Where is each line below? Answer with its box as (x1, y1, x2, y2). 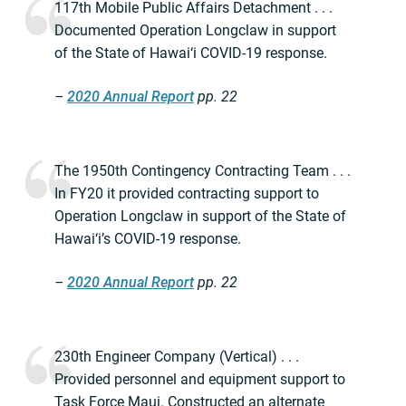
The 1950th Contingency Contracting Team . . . (54, 162, 351, 180)
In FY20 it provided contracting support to (54, 185, 319, 203)
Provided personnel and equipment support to (54, 371, 345, 389)
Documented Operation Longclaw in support (54, 22, 336, 40)
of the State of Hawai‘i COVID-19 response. (54, 44, 327, 63)
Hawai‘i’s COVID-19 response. (54, 230, 241, 248)
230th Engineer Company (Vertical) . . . (54, 348, 299, 366)
